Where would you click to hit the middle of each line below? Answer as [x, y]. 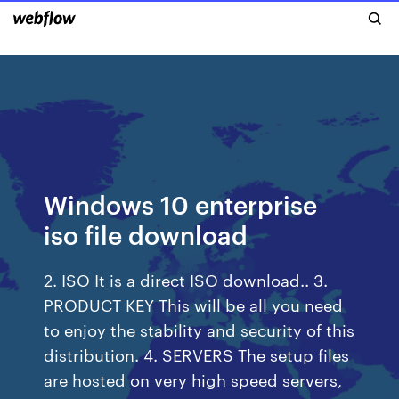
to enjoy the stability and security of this [199, 329]
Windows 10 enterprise [181, 204]
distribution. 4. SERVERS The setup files [197, 354]
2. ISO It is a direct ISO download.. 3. [186, 279]
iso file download [146, 234]
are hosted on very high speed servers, [193, 379]
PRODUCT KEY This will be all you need [194, 304]
